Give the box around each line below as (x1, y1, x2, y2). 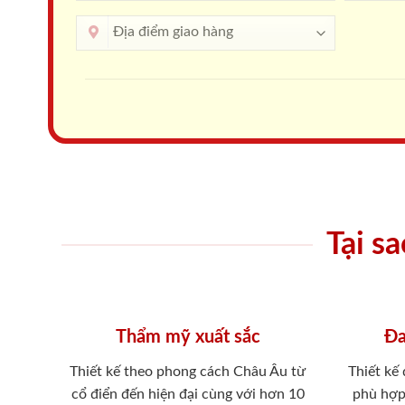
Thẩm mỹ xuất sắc (115, 327, 260, 346)
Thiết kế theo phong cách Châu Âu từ (70, 363, 306, 379)
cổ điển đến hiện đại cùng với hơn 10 (71, 386, 305, 401)
